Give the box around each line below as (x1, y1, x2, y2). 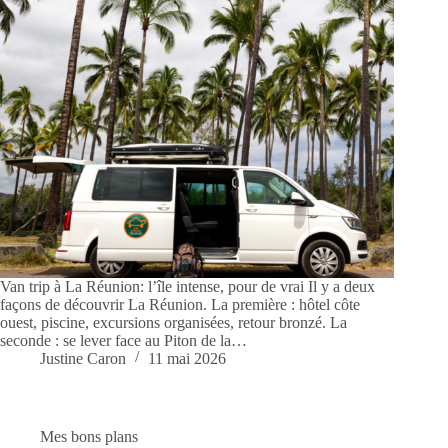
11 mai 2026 (148, 350, 226, 368)
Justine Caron (40, 350, 126, 368)
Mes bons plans (40, 428, 138, 446)
